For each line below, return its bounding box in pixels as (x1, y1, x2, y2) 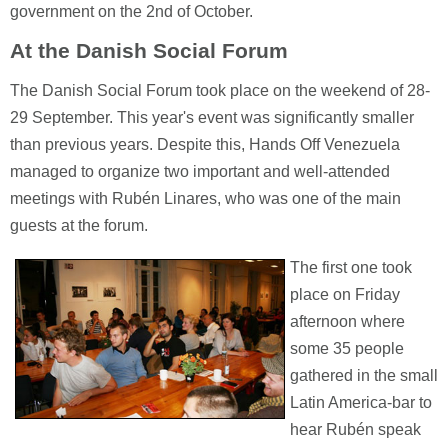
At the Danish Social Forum (10, 39, 288, 62)
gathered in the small (290, 367, 438, 384)
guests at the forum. (10, 217, 148, 234)
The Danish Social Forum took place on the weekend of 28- (10, 82, 430, 99)
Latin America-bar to (290, 394, 432, 411)
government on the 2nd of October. (10, 3, 253, 20)
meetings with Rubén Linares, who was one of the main (10, 190, 401, 207)
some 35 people (290, 340, 404, 357)
